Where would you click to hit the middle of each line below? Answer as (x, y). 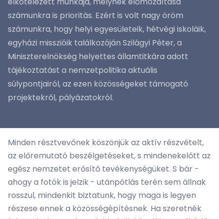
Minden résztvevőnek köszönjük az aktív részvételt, (106, 142)
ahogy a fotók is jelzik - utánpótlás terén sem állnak (107, 182)
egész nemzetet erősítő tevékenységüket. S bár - (103, 169)
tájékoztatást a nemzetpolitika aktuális (83, 70)
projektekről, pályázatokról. (61, 98)
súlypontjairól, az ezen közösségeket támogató (98, 84)
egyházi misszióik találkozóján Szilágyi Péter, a (95, 43)
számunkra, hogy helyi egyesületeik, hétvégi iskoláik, (107, 29)
